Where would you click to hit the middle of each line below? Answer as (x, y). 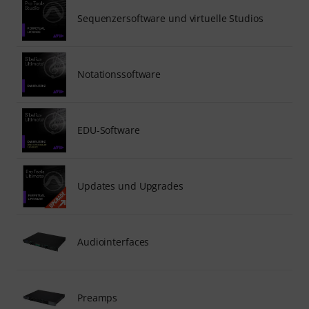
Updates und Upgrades (130, 186)
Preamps (98, 297)
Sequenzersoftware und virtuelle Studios (170, 18)
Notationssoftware (119, 74)
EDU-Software (109, 130)
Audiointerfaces (113, 241)
